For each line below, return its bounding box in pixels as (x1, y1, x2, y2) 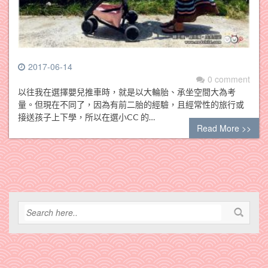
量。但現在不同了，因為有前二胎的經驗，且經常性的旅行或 (18, 99, 244, 109)
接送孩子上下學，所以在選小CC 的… (18, 112, 155, 122)
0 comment (208, 73, 250, 85)
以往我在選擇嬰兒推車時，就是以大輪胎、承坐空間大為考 (18, 87, 236, 97)
